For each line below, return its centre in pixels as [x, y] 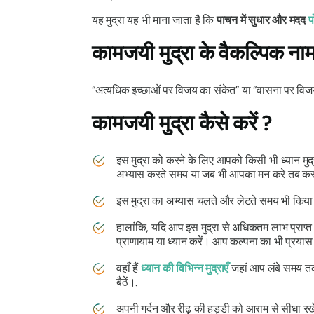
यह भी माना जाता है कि [170, 20]
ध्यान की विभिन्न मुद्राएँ [185, 268]
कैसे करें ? [233, 123]
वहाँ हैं [129, 268]
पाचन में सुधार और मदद [262, 20]
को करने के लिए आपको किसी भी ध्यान [226, 160]
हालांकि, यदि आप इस [159, 227]
